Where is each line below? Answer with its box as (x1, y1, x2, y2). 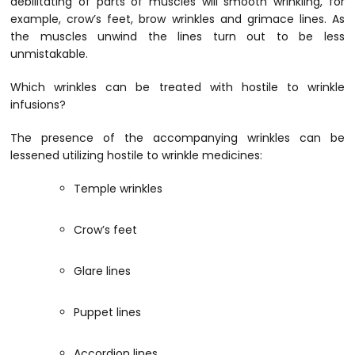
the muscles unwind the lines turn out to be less (10, 29, 345, 45)
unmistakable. (10, 46, 89, 63)
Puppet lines (74, 304, 142, 321)
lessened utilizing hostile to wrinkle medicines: (10, 147, 263, 164)
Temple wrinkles (74, 181, 163, 197)
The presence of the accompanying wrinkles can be (10, 130, 345, 147)
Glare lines (74, 263, 132, 280)
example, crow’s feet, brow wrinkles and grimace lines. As (10, 11, 345, 28)
